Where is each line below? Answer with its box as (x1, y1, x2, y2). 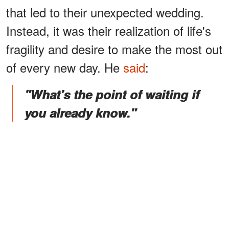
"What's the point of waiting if (25, 85, 199, 103)
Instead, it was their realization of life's (6, 21, 211, 39)
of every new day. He (6, 58, 123, 76)
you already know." (25, 103, 136, 121)
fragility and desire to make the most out (6, 39, 222, 58)
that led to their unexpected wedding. (6, 3, 204, 21)
